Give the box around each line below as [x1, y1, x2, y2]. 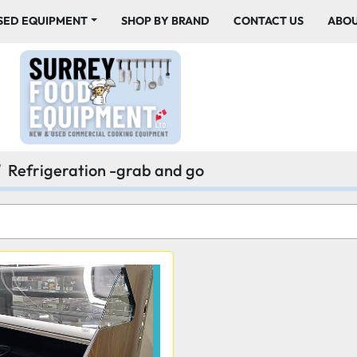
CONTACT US [241, 14, 304, 28]
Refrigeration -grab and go [8, 160, 204, 180]
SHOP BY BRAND [127, 14, 210, 28]
